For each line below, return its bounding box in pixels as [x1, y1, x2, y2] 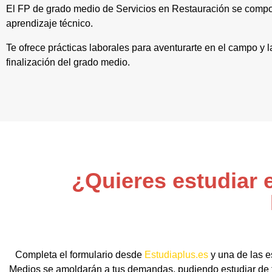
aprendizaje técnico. [6, 18, 93, 29]
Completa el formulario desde [15, 249, 144, 260]
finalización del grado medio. [6, 57, 130, 67]
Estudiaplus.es [144, 249, 208, 260]
